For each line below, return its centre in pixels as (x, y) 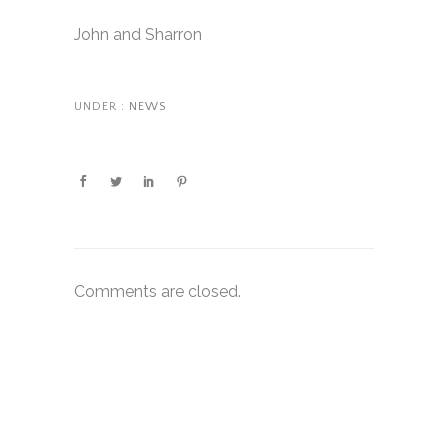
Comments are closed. (157, 291)
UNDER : (99, 106)
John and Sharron (138, 34)
